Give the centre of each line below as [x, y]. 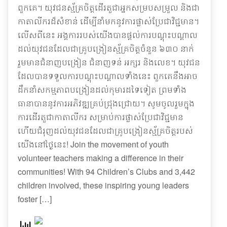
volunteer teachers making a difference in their [101, 158]
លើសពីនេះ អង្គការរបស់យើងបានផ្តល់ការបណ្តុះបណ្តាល [108, 35]
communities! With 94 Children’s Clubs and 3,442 [106, 172]
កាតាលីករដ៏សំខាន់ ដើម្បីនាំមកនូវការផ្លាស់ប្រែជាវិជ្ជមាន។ [108, 21]
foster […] [35, 199]
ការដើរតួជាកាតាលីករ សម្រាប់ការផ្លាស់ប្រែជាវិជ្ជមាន [101, 117]
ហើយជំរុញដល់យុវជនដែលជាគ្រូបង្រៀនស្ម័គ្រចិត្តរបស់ [105, 130]
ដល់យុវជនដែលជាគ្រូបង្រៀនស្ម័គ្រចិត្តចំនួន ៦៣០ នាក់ [106, 48]
